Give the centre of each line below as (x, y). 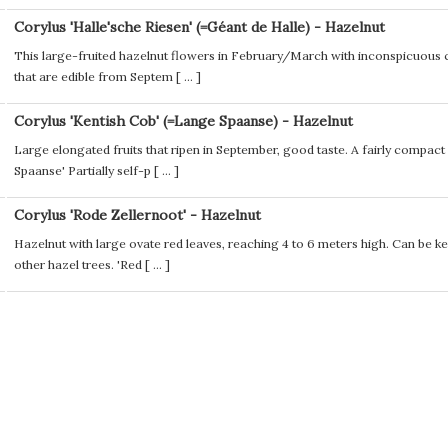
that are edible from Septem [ (97, 77)
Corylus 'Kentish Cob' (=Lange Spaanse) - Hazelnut (183, 121)
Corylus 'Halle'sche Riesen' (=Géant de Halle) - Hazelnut (199, 27)
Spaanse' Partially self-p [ (86, 171)
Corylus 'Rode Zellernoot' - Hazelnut (137, 215)
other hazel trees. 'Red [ (81, 265)
